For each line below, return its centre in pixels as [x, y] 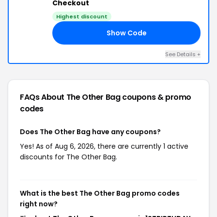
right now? [39, 204]
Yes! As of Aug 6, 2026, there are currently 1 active [104, 146]
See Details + [183, 54]
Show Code [126, 33]
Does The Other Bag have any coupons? [90, 132]
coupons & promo [157, 97]
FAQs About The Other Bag [71, 97]
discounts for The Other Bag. [69, 157]
